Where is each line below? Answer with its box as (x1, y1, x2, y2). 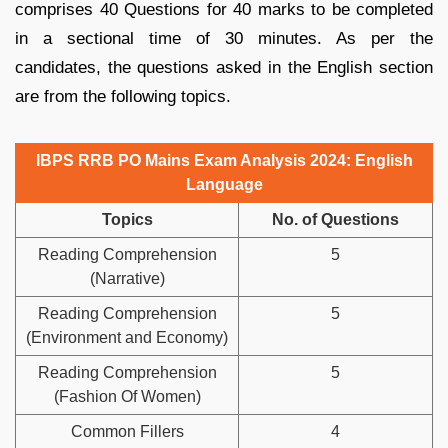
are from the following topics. (15, 86, 231, 106)
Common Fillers (70, 422, 184, 440)
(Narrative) (89, 269, 165, 287)
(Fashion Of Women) (53, 387, 201, 405)
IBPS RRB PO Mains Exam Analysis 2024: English (35, 151, 413, 169)
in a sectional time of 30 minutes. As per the (15, 28, 433, 48)
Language (185, 175, 263, 193)
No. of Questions (272, 210, 399, 228)
